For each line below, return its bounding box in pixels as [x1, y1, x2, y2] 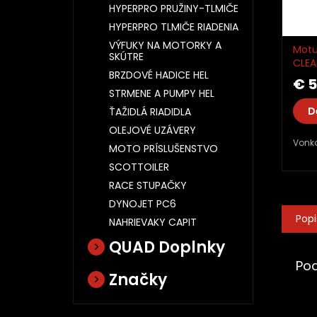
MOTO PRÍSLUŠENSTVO [109, 142, 218, 156]
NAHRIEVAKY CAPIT [109, 215, 197, 229]
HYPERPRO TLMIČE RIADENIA [109, 20, 238, 34]
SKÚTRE [109, 50, 144, 64]
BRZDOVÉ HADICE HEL [109, 68, 209, 82]
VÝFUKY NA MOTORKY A [109, 38, 221, 52]
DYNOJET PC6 [109, 197, 176, 211]
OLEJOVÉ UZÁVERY [109, 123, 196, 137]
